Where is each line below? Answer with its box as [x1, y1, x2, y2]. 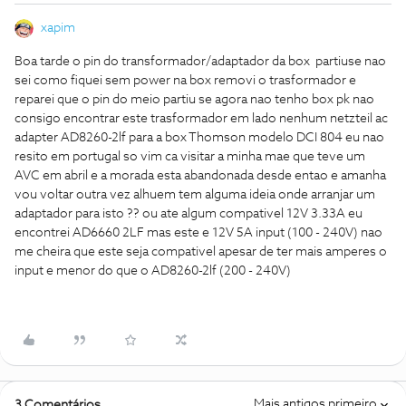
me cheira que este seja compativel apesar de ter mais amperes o [14, 246, 387, 258]
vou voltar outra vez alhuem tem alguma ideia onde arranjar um [14, 188, 375, 201]
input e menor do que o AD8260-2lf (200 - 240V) [14, 265, 291, 277]
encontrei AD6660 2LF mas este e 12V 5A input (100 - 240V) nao [14, 227, 382, 239]
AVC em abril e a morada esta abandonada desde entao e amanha [14, 169, 386, 182]
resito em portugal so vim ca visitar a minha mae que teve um [14, 150, 365, 163]
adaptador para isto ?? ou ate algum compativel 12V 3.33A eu [14, 208, 362, 220]
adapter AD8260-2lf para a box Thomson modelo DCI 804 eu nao [14, 131, 384, 144]
